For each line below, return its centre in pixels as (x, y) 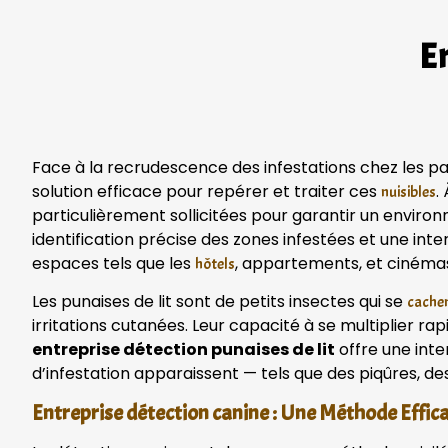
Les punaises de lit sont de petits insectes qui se (219, 302)
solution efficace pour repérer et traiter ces (206, 191)
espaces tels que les (113, 263)
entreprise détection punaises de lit (183, 350)
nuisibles (408, 191)
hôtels (215, 263)
